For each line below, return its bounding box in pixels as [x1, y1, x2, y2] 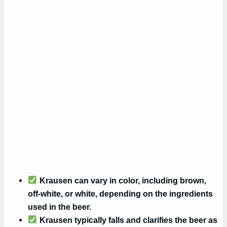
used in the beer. [28, 202, 92, 211]
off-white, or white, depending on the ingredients [28, 188, 213, 198]
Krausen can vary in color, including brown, [37, 175, 206, 185]
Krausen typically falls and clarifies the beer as [37, 215, 217, 224]
